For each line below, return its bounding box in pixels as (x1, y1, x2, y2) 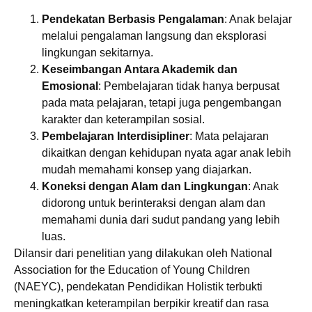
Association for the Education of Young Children (14, 263, 250, 276)
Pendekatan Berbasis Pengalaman (42, 13, 224, 25)
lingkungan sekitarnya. (42, 46, 153, 58)
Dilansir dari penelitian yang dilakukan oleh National (14, 247, 272, 259)
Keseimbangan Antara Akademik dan (42, 63, 237, 75)
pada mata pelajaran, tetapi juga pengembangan (42, 96, 281, 109)
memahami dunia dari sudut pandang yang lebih (42, 213, 280, 226)
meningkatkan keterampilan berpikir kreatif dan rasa (14, 297, 269, 309)
